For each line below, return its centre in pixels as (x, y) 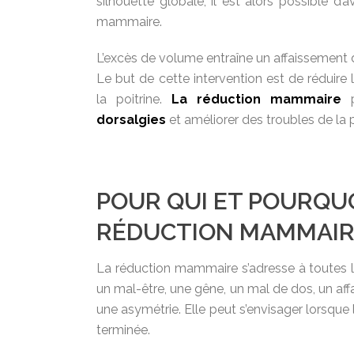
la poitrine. (134, 99)
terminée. (123, 330)
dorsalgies (131, 120)
